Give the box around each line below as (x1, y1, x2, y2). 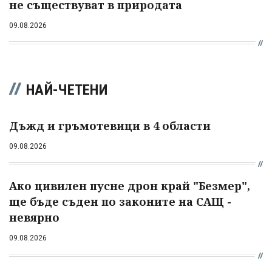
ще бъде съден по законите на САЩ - (9, 194, 231, 209)
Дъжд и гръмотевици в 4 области (9, 118, 211, 133)
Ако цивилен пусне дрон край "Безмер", (9, 178, 250, 193)
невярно (9, 209, 59, 225)
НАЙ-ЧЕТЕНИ (26, 81, 107, 98)
